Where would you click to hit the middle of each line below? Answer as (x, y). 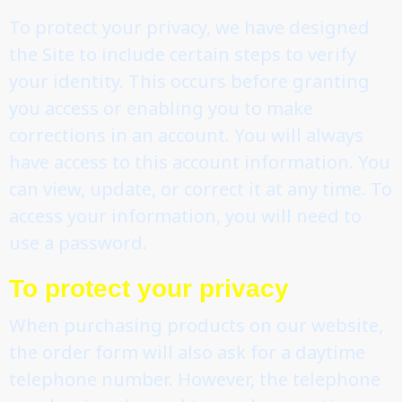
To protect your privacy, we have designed (189, 27)
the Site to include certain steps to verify (183, 54)
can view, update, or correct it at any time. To (201, 188)
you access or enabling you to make (161, 108)
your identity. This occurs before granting (189, 81)
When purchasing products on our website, (196, 325)
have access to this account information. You (200, 162)
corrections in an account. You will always (186, 135)
